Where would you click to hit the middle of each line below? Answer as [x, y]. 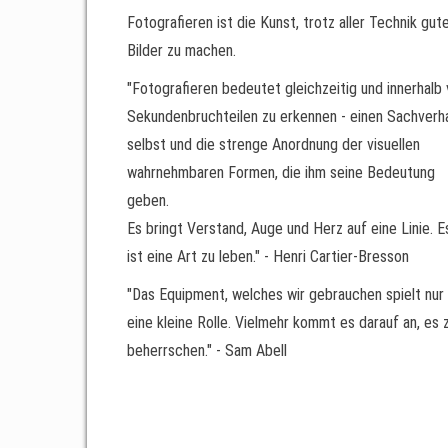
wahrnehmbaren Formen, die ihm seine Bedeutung [281, 172]
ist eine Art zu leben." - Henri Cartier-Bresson [268, 256]
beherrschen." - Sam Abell [207, 350]
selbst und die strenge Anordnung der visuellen [273, 144]
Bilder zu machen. [181, 50]
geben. [148, 200]
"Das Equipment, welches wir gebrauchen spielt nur [285, 294]
